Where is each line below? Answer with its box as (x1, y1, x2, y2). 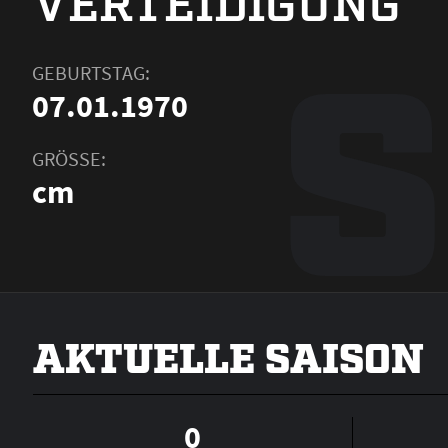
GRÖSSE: (32, 146, 106, 171)
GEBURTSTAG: (32, 60, 150, 85)
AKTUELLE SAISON (33, 331, 424, 379)
